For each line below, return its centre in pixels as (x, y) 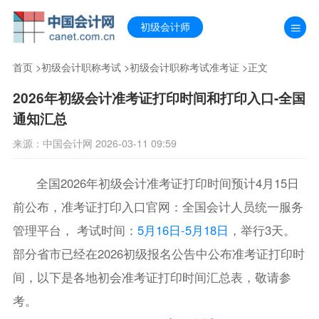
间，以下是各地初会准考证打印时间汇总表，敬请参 (152, 277)
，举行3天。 (262, 230)
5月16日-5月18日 (183, 230)
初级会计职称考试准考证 (184, 67)
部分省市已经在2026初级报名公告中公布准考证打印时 (158, 253)
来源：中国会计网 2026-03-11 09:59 (94, 143)
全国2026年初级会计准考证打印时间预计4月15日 (168, 183)
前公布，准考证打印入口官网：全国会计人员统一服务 (158, 206)
